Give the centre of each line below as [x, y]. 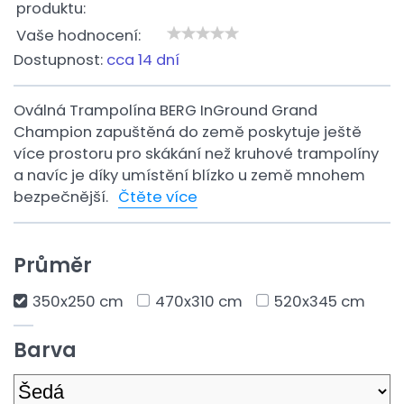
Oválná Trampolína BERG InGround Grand [165, 110]
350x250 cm [78, 302]
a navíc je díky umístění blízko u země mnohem [189, 175]
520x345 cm [320, 302]
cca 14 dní [143, 60]
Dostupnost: [60, 60]
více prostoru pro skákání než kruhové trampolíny [196, 154]
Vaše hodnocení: [78, 36]
